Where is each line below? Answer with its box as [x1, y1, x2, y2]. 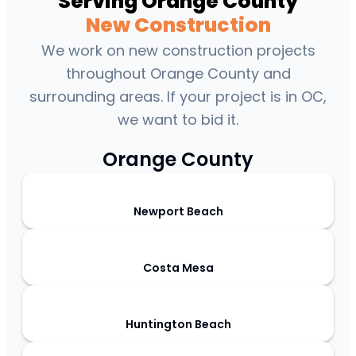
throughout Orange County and [65, 64, 291, 84]
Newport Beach [133, 203, 223, 220]
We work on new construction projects [41, 41, 315, 61]
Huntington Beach [125, 316, 231, 333]
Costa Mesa [142, 260, 214, 277]
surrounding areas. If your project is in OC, [29, 87, 327, 107]
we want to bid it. [118, 110, 238, 130]
